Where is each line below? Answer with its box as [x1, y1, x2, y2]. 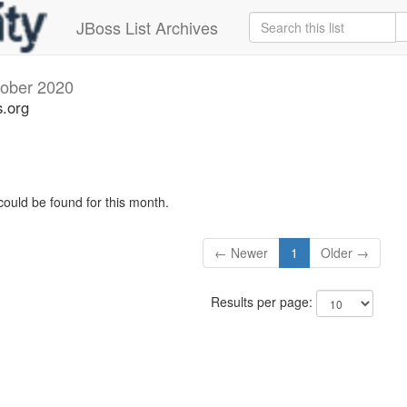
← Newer [214, 243, 269, 263]
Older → [321, 243, 370, 263]
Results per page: [210, 293, 316, 312]
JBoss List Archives [76, 15, 218, 39]
